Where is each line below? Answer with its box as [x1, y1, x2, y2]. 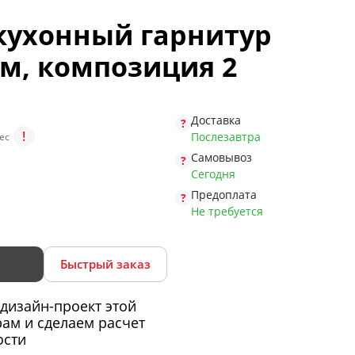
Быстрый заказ [60, 256, 151, 272]
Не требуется [191, 204, 263, 219]
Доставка [191, 113, 241, 128]
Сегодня [191, 166, 235, 181]
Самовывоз [191, 150, 252, 165]
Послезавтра [191, 129, 261, 144]
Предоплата [191, 187, 257, 202]
